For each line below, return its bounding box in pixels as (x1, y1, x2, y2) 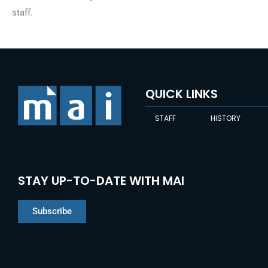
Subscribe (32, 205, 72, 217)
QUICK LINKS (145, 85, 218, 102)
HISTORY (210, 112, 240, 123)
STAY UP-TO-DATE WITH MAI (18, 172, 184, 189)
